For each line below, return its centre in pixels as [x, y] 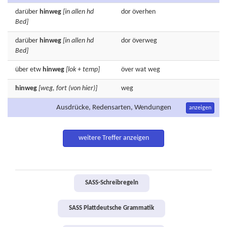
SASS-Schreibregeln [111, 183]
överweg [145, 41]
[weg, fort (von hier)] [68, 88]
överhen [144, 12]
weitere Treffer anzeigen [113, 138]
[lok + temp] [83, 70]
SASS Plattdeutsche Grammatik [111, 208]
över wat [135, 70]
